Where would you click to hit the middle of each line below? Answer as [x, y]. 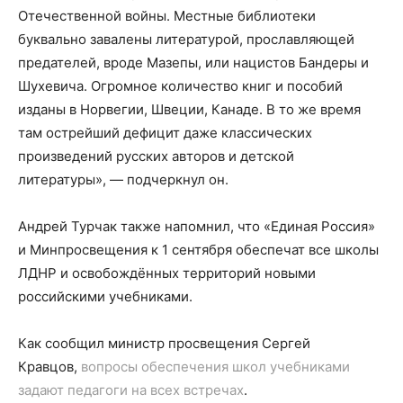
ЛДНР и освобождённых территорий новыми [167, 273]
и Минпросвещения [85, 250]
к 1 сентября [192, 250]
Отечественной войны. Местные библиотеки [167, 16]
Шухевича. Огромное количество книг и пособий [180, 86]
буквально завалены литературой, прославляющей [186, 40]
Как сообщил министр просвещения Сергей [164, 344]
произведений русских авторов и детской [156, 157]
